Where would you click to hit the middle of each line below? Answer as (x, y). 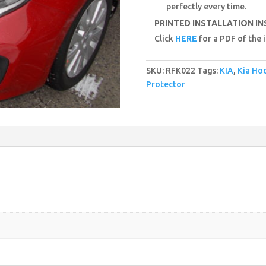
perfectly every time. (206, 7)
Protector (165, 84)
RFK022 (180, 71)
